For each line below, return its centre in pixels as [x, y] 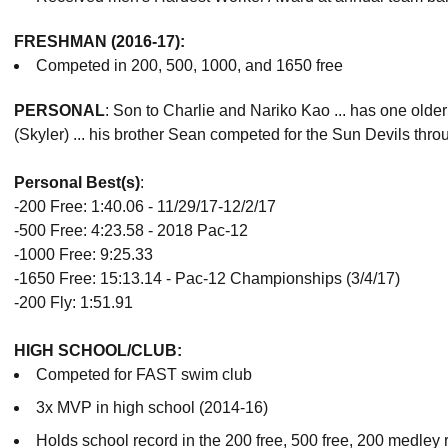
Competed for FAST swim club [144, 375]
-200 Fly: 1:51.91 [73, 303]
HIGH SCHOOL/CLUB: [98, 351]
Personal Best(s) [77, 183]
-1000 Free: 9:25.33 [83, 255]
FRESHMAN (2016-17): [99, 42]
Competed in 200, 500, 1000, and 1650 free [189, 66]
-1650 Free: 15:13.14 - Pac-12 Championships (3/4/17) [207, 279]
